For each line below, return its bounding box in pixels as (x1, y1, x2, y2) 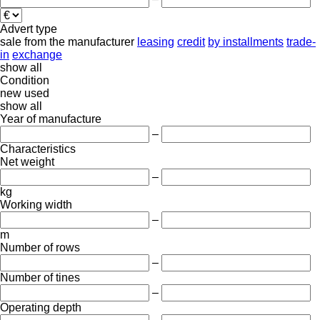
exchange (12, 48, 62, 61)
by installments (208, 35, 284, 48)
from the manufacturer (24, 35, 134, 48)
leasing (137, 35, 174, 48)
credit (177, 35, 205, 48)
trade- (286, 35, 316, 48)
